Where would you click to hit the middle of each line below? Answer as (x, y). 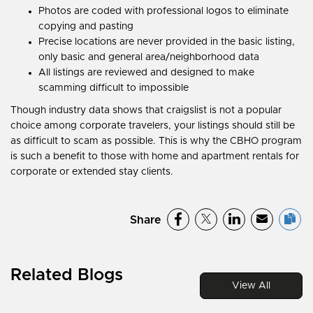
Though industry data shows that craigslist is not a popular (146, 110)
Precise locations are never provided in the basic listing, (167, 42)
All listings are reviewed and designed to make (146, 72)
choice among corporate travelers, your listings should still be (153, 125)
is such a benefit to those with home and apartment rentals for (155, 156)
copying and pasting (86, 26)
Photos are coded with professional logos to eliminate (163, 11)
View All (251, 286)
